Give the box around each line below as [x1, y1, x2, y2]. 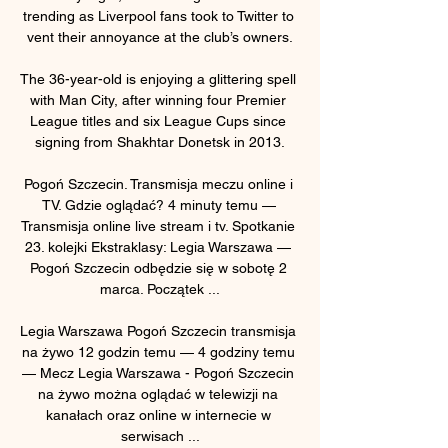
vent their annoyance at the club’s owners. [27, 28, 293, 45]
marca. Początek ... [100, 280, 220, 297]
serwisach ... [120, 427, 200, 444]
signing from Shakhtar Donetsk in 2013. [35, 133, 285, 150]
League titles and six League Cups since [30, 112, 286, 129]
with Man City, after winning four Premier [30, 91, 286, 108]
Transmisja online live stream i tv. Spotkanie [21, 217, 295, 234]
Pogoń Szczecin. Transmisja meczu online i [24, 175, 293, 192]
